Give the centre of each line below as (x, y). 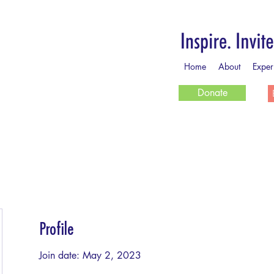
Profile (57, 229)
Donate (212, 93)
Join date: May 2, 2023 (90, 255)
